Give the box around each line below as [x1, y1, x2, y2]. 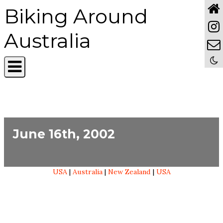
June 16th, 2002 [12, 126, 115, 141]
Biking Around [4, 4, 148, 28]
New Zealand [108, 167, 151, 176]
